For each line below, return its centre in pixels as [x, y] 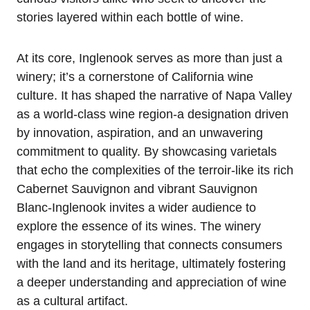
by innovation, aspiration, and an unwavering [140, 133]
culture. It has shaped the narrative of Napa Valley [154, 96]
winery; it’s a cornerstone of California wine [135, 77]
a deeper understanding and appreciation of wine [152, 283]
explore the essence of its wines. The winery [139, 227]
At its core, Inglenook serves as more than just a [149, 58]
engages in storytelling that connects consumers [149, 245]
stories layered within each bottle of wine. [130, 18]
